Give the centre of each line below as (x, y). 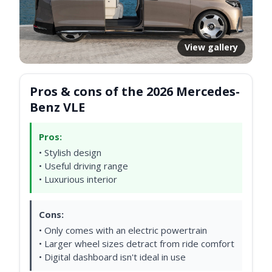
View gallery (211, 47)
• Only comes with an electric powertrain (123, 230)
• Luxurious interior (78, 179)
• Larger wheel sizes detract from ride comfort (137, 243)
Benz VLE (57, 107)
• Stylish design (70, 152)
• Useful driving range (83, 166)
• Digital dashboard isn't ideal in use (112, 257)
